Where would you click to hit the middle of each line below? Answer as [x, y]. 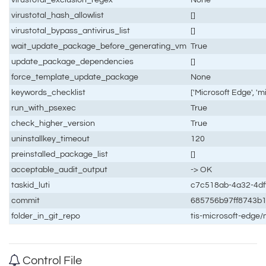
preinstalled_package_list [60, 154]
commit [26, 200]
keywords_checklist [49, 92]
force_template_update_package [75, 77]
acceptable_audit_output [60, 169]
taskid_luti [31, 185]
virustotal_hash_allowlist [58, 15]
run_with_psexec [44, 107]
